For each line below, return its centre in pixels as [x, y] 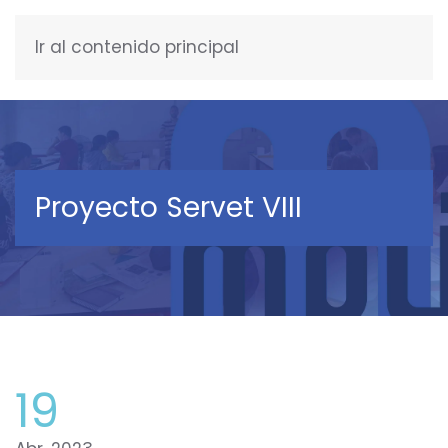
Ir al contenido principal [137, 47]
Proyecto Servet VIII [168, 207]
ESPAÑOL [368, 49]
